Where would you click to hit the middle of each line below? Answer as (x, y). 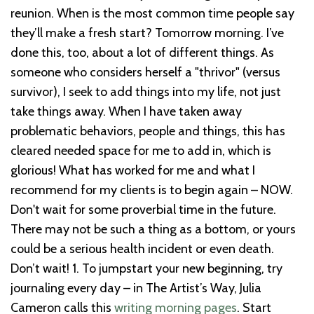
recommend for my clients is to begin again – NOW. (152, 190)
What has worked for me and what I (157, 171)
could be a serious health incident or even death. (142, 249)
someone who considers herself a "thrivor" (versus (145, 73)
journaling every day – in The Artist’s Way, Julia (136, 288)
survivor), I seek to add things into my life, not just (146, 92)
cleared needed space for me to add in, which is (141, 151)
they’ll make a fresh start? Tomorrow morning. (137, 33)
